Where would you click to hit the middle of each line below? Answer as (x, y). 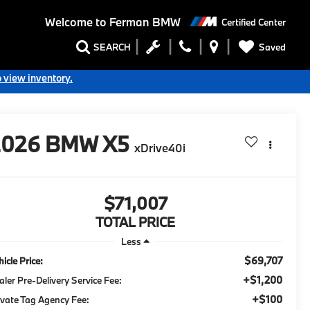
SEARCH (112, 47)
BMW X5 (88, 144)
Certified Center (254, 22)
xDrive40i (160, 148)
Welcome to (75, 22)
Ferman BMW (143, 22)
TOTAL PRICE (135, 222)
